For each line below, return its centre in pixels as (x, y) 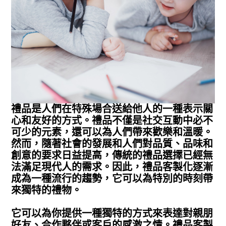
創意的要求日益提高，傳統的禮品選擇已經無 (112, 155)
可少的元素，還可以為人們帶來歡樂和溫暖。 (112, 132)
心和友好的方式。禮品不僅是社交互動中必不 (112, 120)
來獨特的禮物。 (47, 190)
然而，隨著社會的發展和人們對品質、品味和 (112, 144)
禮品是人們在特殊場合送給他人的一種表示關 (112, 109)
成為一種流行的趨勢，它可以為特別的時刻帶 (112, 178)
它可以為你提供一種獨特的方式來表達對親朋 (112, 213)
